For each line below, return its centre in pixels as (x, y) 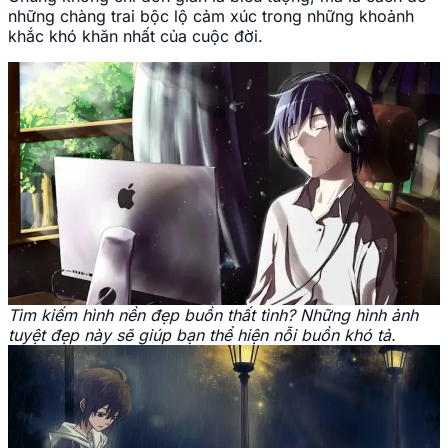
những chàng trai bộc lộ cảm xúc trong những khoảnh (211, 16)
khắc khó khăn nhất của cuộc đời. (135, 36)
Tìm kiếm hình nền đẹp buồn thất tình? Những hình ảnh (213, 315)
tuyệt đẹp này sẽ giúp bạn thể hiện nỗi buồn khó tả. (202, 335)
